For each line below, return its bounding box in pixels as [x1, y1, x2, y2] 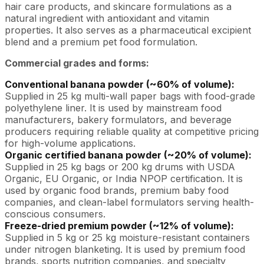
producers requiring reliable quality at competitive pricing [5, 126, 259, 137]
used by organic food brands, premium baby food [5, 184, 229, 196]
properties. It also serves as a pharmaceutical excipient [5, 24, 251, 36]
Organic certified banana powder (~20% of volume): [5, 149, 252, 161]
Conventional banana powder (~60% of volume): [5, 78, 235, 90]
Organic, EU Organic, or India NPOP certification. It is [5, 173, 243, 184]
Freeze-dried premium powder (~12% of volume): [5, 220, 234, 232]
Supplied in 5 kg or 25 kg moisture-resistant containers [5, 232, 250, 243]
